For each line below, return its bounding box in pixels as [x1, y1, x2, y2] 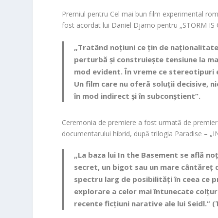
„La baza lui [74, 150, 118, 160]
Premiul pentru [62, 9, 110, 18]
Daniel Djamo [111, 20, 156, 30]
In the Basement [118, 150, 179, 160]
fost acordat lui [62, 20, 112, 30]
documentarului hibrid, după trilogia [62, 129, 175, 139]
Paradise [175, 129, 202, 139]
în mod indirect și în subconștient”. [74, 91, 201, 101]
